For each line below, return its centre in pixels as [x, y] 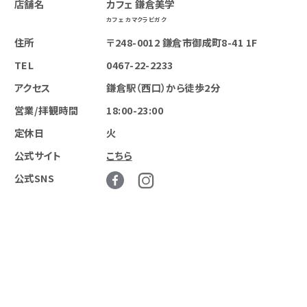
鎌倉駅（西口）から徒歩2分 [163, 87]
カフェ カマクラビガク [137, 20]
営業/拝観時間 [46, 110]
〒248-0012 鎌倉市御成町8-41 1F [182, 42]
